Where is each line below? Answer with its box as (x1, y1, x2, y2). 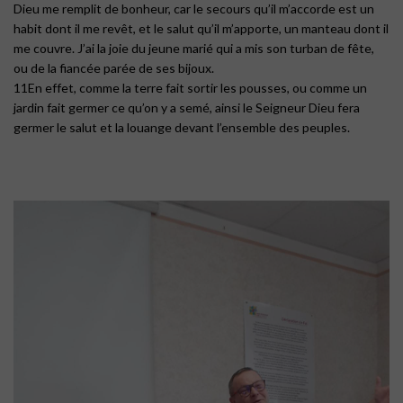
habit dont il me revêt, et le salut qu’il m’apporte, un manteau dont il (13, 21, 389, 37)
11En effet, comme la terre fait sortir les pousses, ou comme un (13, 80, 367, 96)
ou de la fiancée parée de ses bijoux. (13, 60, 214, 76)
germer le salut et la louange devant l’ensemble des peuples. (13, 120, 350, 136)
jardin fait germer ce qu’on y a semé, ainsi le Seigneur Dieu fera (13, 100, 360, 116)
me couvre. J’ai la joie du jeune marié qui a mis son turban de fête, (13, 40, 374, 57)
